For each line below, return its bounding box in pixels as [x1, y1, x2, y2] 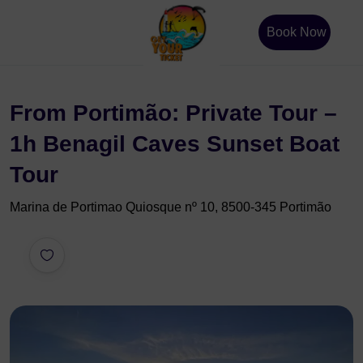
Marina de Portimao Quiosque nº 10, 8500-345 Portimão [10, 200, 331, 214]
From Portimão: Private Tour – [10, 100, 337, 126]
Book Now [267, 25, 327, 39]
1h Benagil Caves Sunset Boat [10, 131, 340, 156]
